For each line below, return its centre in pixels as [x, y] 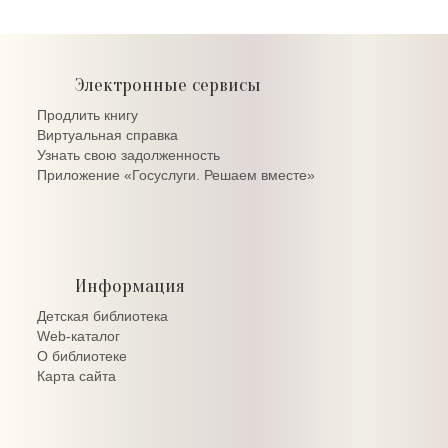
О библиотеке [82, 356]
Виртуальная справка [107, 135]
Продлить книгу [87, 115]
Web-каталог [78, 336]
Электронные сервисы [168, 84]
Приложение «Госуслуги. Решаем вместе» [176, 175]
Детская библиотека [102, 316]
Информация [130, 285]
